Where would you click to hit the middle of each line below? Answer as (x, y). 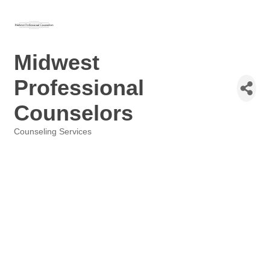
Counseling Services (53, 132)
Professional (79, 88)
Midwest (57, 62)
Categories (33, 140)
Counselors (74, 113)
